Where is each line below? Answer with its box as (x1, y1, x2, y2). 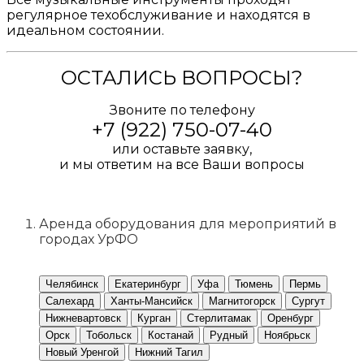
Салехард (45, 295, 94, 308)
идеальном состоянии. (6, 23, 164, 39)
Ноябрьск (264, 329, 310, 342)
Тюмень (235, 278, 273, 291)
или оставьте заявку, (112, 141, 252, 158)
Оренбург (267, 312, 314, 325)
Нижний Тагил (135, 346, 203, 359)
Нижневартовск (45, 312, 121, 325)
